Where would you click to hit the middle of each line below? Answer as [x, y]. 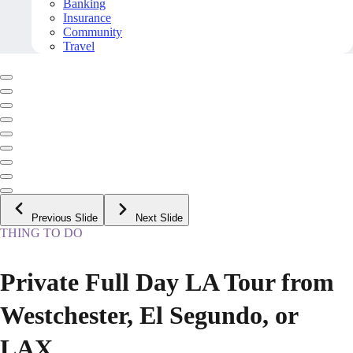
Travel [79, 46]
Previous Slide [65, 218]
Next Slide [159, 218]
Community [93, 32]
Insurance [87, 18]
